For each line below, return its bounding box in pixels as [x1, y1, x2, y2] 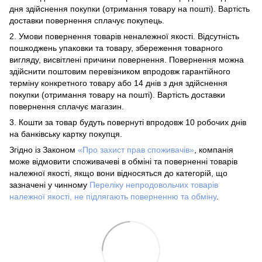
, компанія [194, 144, 233, 154]
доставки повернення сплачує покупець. [9, 15, 164, 25]
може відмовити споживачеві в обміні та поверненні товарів [9, 156, 237, 166]
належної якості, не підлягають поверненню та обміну [9, 191, 216, 201]
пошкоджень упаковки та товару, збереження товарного [9, 43, 223, 53]
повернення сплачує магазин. [9, 101, 124, 111]
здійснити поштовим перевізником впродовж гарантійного [9, 66, 230, 76]
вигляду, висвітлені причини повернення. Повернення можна [9, 54, 244, 64]
